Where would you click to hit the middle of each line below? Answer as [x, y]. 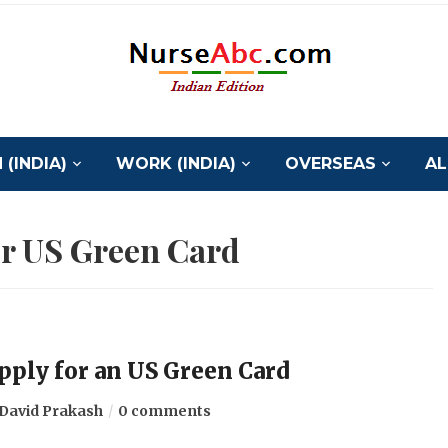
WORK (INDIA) [175, 163]
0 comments [164, 411]
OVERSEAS [330, 163]
